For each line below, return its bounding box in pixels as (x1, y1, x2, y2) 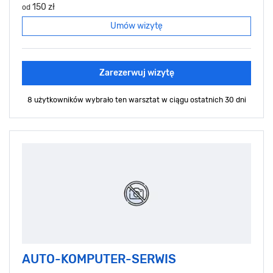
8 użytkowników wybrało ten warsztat (27, 96, 161, 105)
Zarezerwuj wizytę (99, 68, 174, 79)
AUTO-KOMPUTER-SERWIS (22, 252, 176, 267)
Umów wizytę (110, 21, 163, 32)
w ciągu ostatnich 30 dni (161, 96, 246, 105)
